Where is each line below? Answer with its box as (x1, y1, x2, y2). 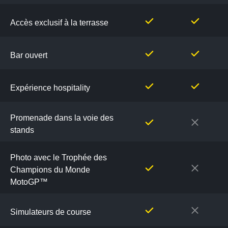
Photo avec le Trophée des (10, 153, 107, 162)
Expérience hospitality (10, 83, 90, 92)
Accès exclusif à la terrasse (10, 18, 108, 27)
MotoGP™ (10, 178, 48, 186)
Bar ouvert (10, 51, 47, 60)
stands (10, 126, 34, 134)
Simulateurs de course (10, 208, 91, 216)
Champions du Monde (10, 165, 90, 174)
